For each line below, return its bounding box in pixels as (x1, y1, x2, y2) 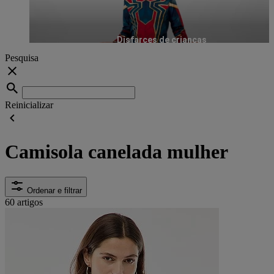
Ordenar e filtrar (27, 185, 82, 195)
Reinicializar (5, 99, 53, 110)
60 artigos (5, 196, 43, 207)
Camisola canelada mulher (5, 141, 228, 163)
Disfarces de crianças (116, 34, 207, 45)
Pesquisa (5, 52, 39, 63)
